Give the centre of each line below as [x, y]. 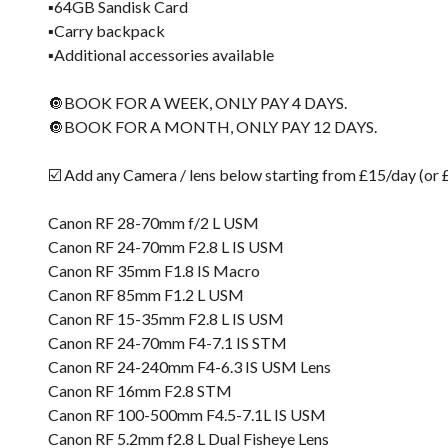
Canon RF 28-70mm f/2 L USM [153, 222]
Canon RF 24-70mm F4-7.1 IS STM [167, 342]
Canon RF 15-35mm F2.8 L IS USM [166, 318]
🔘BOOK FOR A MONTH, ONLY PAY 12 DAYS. [212, 126]
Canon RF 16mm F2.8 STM [140, 390]
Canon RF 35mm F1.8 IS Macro [154, 270]
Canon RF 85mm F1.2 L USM [146, 294]
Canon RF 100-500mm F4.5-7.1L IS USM [187, 414]
